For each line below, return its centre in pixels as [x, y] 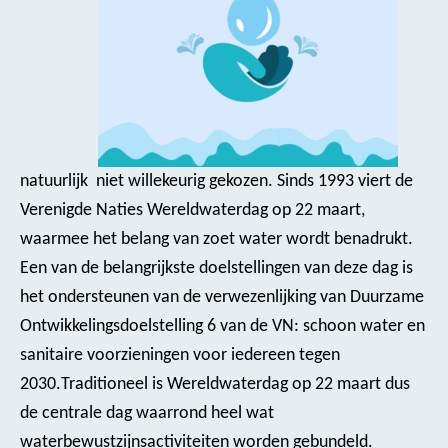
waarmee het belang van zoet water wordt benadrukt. [216, 239]
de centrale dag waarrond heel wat [147, 413]
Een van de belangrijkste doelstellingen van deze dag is [216, 268]
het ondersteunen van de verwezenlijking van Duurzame [222, 297]
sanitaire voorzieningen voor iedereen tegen [180, 355]
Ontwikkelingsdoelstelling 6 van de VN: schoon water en [222, 326]
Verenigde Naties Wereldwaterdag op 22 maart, [192, 210]
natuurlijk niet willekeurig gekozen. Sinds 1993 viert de [216, 181]
